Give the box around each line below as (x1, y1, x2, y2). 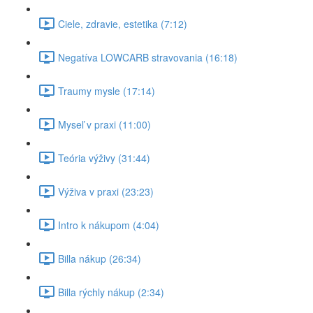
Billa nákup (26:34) (58, 251, 141, 265)
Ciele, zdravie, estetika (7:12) (58, 16, 187, 31)
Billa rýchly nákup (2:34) (58, 284, 164, 299)
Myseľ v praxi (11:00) (58, 117, 151, 131)
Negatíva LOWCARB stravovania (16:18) (58, 50, 238, 64)
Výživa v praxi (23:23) (58, 184, 154, 198)
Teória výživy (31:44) (58, 150, 150, 165)
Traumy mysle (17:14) (58, 83, 155, 98)
